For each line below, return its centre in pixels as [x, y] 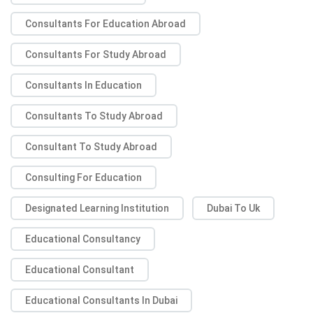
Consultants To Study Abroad [94, 116]
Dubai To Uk [233, 209]
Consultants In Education [83, 86]
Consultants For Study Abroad [96, 55]
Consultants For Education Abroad [105, 24]
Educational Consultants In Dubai [101, 301]
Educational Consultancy [83, 239]
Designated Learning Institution [97, 209]
